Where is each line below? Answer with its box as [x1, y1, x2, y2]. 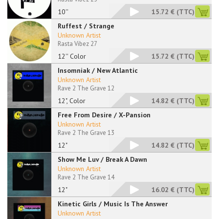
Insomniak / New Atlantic [58, 66, 138, 75]
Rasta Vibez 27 [58, 40, 97, 48]
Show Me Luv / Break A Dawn [58, 155, 147, 164]
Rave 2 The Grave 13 [58, 129, 114, 137]
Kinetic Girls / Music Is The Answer [58, 199, 168, 208]
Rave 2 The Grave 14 [58, 173, 114, 181]
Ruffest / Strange [58, 22, 114, 30]
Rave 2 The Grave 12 [58, 84, 114, 92]
